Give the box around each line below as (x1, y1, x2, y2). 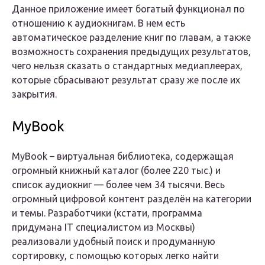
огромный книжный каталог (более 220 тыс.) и (12, 165, 221, 176)
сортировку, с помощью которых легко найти (12, 250, 219, 261)
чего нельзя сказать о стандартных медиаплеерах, (12, 60, 243, 72)
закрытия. (12, 89, 57, 100)
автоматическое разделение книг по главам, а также (12, 32, 251, 43)
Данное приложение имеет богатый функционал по (12, 4, 245, 15)
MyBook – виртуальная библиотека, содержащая (12, 151, 234, 162)
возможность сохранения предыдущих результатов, (12, 46, 251, 57)
